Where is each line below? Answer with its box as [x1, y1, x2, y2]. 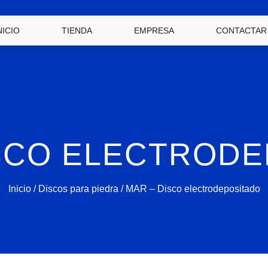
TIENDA [62, 26, 93, 35]
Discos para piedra [38, 184, 118, 194]
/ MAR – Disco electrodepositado [118, 184, 260, 194]
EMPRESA [134, 26, 175, 35]
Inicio [8, 184, 31, 194]
